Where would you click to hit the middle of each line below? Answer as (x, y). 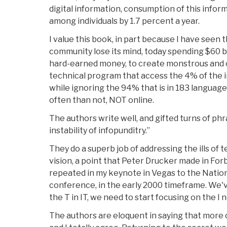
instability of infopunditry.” (100, 131)
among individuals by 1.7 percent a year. (124, 21)
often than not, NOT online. (102, 100)
